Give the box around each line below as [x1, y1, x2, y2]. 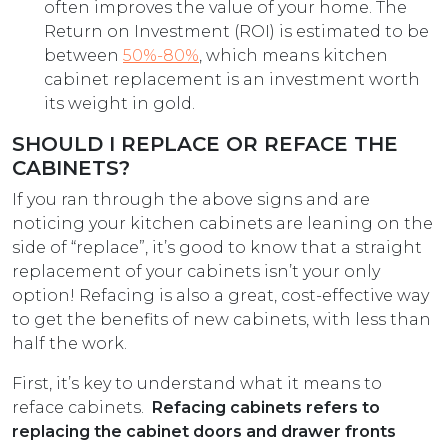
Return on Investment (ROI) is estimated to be [44, 22, 429, 42]
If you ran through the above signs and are [12, 190, 370, 210]
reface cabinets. [12, 398, 152, 418]
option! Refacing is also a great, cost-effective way [12, 286, 429, 306]
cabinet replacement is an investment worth [44, 70, 420, 90]
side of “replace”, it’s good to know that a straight [12, 238, 422, 258]
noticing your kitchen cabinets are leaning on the [12, 214, 433, 234]
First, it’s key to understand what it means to [12, 374, 382, 394]
